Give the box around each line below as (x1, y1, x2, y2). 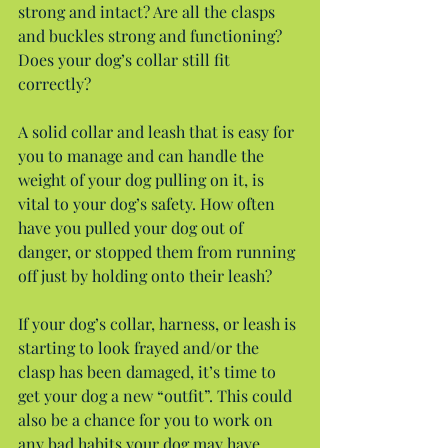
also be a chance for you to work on (18, 408, 277, 430)
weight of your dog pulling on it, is (18, 168, 268, 190)
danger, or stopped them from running (18, 240, 299, 262)
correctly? (18, 72, 91, 94)
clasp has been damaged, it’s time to (18, 360, 280, 382)
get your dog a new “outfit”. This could (18, 384, 296, 406)
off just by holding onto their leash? (18, 264, 272, 286)
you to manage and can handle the (18, 144, 268, 166)
